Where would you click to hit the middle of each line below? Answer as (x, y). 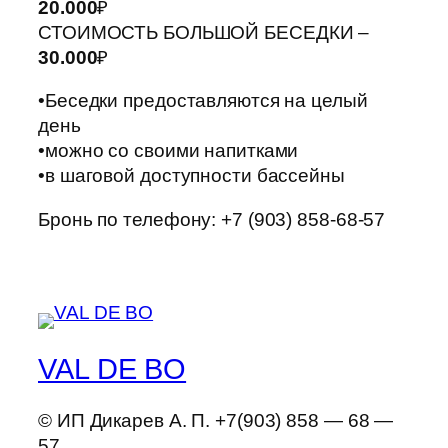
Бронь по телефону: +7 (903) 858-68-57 (212, 219)
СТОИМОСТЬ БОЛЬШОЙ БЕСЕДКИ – (204, 32)
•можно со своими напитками (168, 151)
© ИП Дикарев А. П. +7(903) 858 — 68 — (216, 421)
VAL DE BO (112, 368)
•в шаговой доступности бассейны (191, 176)
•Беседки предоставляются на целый (203, 101)
